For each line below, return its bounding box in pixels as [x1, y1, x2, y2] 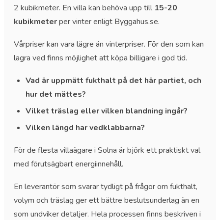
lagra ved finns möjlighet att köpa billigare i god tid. [14, 52, 187, 63]
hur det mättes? [26, 88, 86, 100]
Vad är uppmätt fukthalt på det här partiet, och [26, 75, 201, 86]
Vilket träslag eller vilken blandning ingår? [26, 105, 188, 116]
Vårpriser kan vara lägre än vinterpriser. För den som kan [14, 38, 204, 50]
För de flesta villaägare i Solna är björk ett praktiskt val [14, 144, 200, 156]
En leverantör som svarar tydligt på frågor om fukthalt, [14, 181, 197, 192]
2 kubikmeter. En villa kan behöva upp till [14, 2, 154, 13]
